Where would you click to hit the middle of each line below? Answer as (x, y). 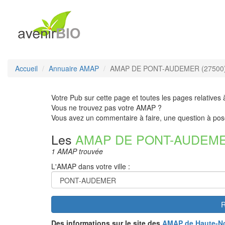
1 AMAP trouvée (77, 151)
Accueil (26, 68)
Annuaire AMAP (74, 68)
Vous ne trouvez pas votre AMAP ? (106, 107)
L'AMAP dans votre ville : (91, 166)
